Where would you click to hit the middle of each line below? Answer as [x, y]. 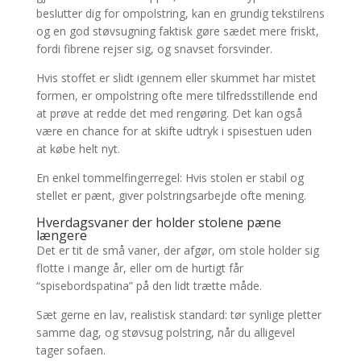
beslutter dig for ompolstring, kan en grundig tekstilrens [180, 14]
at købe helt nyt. [78, 149]
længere [61, 236]
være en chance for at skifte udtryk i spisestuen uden [174, 131]
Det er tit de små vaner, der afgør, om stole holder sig [177, 251]
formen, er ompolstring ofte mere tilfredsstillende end [176, 96]
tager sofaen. [71, 351]
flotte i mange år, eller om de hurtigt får [139, 268]
